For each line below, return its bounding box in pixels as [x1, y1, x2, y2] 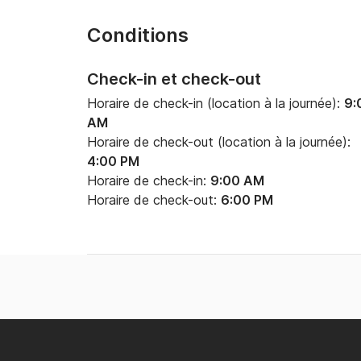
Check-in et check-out [87, 69, 261, 89]
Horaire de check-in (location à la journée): [87, 95, 344, 111]
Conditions [87, 23, 189, 47]
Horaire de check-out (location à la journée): [87, 134, 351, 150]
